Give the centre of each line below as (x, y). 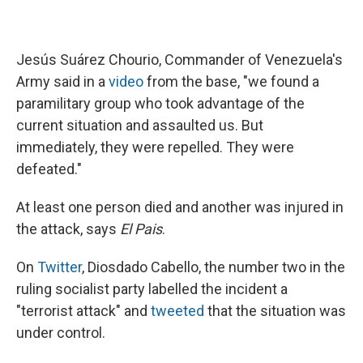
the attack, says (68, 229)
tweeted (177, 311)
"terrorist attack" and (83, 311)
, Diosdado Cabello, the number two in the (214, 267)
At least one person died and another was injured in (180, 207)
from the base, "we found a (231, 82)
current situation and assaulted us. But (140, 126)
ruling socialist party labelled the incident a (152, 289)
